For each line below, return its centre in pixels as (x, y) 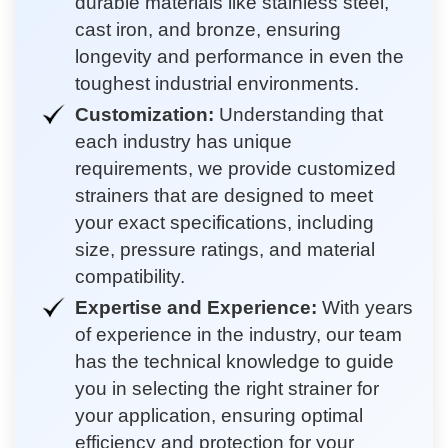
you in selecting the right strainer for (227, 388)
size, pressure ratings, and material (225, 249)
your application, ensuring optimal (219, 415)
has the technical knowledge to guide (234, 361)
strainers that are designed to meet (224, 195)
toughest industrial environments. (217, 83)
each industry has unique (183, 141)
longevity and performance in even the (239, 56)
